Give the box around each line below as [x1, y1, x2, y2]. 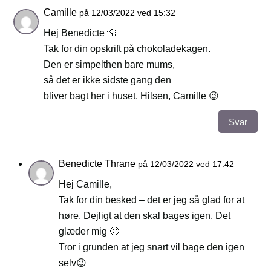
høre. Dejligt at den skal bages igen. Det [59, 211, 231, 221]
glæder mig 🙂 [59, 226, 120, 237]
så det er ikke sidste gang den [44, 75, 172, 86]
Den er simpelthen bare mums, [44, 59, 175, 70]
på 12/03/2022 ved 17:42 [138, 159, 235, 169]
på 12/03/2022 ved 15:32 [79, 8, 176, 18]
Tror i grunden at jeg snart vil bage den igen [59, 242, 245, 253]
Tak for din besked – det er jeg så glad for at [59, 195, 245, 206]
